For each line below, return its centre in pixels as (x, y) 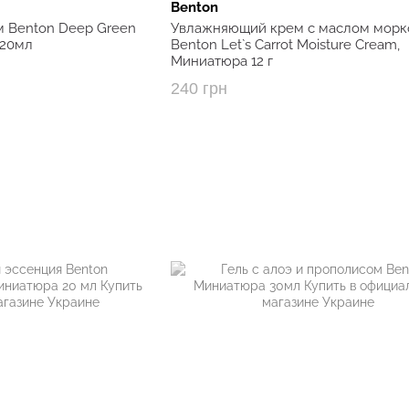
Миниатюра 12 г (221, 62)
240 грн (199, 89)
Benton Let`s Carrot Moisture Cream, (285, 45)
